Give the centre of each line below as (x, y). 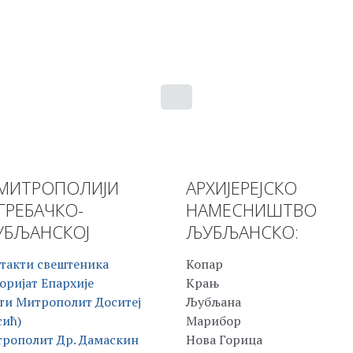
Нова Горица (224, 340)
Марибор (214, 321)
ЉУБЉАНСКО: (242, 232)
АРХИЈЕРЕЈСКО (242, 188)
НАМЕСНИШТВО (251, 210)
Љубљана (214, 302)
